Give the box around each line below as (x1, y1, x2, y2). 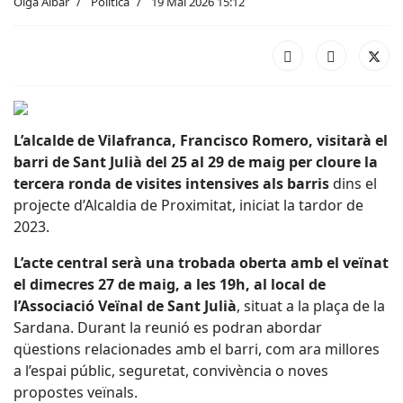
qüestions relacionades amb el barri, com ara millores (13, 339, 380, 359)
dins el (333, 174, 377, 193)
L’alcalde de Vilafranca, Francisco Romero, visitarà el (13, 130, 388, 150)
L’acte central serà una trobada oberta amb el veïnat (13, 253, 389, 273)
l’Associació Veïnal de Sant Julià (13, 296, 237, 316)
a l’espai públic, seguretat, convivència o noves (13, 361, 328, 381)
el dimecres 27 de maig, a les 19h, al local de (13, 274, 326, 294)
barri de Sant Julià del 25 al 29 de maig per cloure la (13, 152, 378, 172)
